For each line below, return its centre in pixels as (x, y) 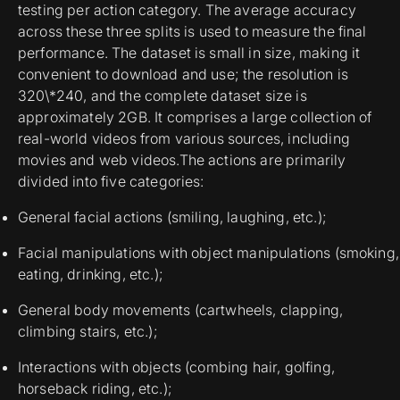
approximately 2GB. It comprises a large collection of (195, 117)
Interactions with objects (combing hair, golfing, (176, 367)
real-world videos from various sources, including (184, 139)
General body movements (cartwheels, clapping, (181, 310)
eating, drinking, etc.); (91, 275)
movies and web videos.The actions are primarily (182, 160)
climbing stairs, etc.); (88, 332)
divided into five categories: (111, 182)
